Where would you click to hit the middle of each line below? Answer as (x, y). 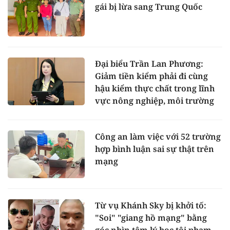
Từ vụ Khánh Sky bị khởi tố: (151, 206)
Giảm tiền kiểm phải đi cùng (151, 76)
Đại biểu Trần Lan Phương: (149, 63)
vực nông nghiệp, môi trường (155, 100)
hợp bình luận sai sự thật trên (155, 149)
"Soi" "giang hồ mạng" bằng (151, 218)
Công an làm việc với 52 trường (158, 136)
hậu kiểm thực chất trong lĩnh (155, 88)
